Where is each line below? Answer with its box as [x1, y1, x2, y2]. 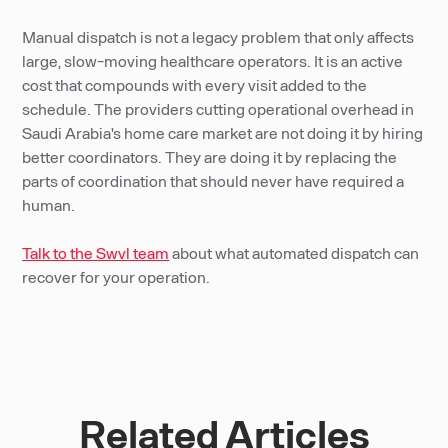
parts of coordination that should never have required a [22, 171, 405, 190]
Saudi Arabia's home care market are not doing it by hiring [22, 123, 424, 142]
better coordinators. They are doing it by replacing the [22, 147, 398, 166]
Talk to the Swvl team [22, 243, 170, 262]
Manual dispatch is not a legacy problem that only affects [22, 27, 415, 46]
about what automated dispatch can [169, 243, 420, 262]
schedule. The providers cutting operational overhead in [22, 99, 415, 118]
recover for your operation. [22, 267, 211, 286]
